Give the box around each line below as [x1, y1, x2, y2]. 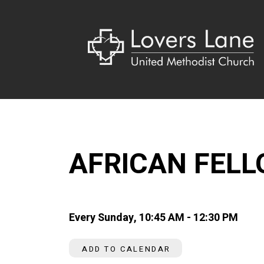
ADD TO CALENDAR [82, 243, 171, 255]
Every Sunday [69, 209, 134, 226]
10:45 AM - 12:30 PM [139, 209, 238, 226]
